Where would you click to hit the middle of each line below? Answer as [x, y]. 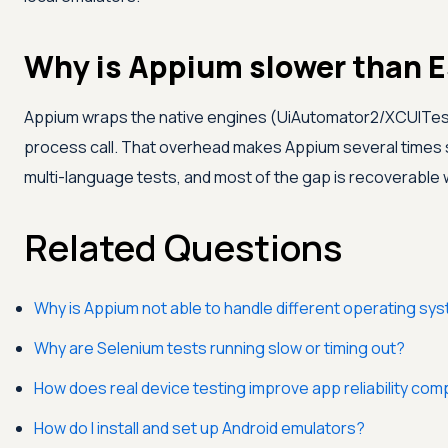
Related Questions [183, 248]
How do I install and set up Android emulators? [199, 428]
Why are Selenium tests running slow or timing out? [219, 348]
